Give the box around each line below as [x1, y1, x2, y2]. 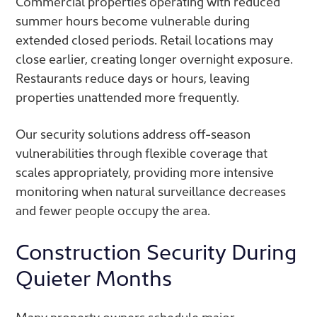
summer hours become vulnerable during [16, 11, 250, 30]
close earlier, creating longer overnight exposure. [16, 50, 293, 68]
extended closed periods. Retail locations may [16, 30, 273, 49]
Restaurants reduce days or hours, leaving [16, 69, 250, 87]
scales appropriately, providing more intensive [16, 163, 274, 181]
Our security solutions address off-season [16, 125, 250, 143]
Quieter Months [16, 261, 172, 292]
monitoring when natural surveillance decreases [16, 182, 286, 200]
